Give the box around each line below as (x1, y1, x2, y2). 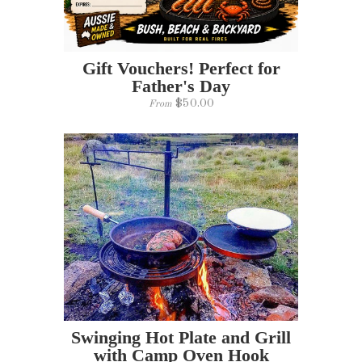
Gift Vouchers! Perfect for (82, 58, 280, 79)
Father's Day (132, 76, 230, 97)
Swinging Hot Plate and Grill (71, 326, 291, 347)
